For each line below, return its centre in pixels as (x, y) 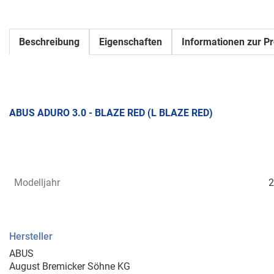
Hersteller (31, 236)
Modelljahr (37, 182)
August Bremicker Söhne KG (70, 266)
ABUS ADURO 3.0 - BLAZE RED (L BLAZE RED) (111, 113)
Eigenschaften (131, 42)
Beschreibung (49, 42)
